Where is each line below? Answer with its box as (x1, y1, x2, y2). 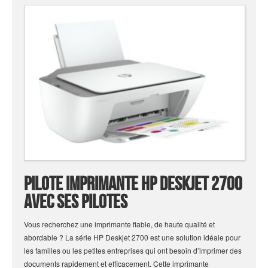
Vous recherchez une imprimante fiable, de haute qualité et (24, 218, 215, 229)
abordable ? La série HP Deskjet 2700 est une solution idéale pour (24, 232, 240, 242)
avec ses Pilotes (24, 191, 127, 214)
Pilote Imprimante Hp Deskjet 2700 (24, 173, 242, 196)
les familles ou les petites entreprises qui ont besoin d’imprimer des (24, 245, 242, 255)
